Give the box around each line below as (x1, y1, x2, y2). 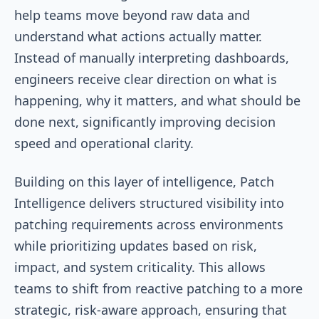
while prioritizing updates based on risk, (14, 236, 257, 254)
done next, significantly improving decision (14, 113, 276, 130)
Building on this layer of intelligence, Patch (14, 172, 274, 190)
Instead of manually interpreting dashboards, (14, 48, 289, 66)
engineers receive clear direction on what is (14, 70, 277, 88)
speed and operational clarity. (14, 134, 197, 152)
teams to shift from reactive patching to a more (14, 279, 303, 297)
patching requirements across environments (14, 215, 283, 233)
